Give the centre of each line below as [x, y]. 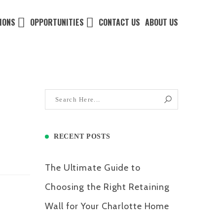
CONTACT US [119, 22]
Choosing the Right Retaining [108, 187]
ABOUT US [162, 22]
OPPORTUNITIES [57, 22]
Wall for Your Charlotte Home [107, 206]
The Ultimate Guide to [93, 168]
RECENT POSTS [82, 137]
